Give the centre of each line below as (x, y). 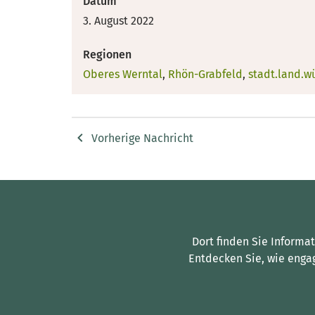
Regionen (107, 54)
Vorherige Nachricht (142, 138)
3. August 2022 (118, 21)
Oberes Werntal (123, 74)
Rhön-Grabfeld (205, 74)
